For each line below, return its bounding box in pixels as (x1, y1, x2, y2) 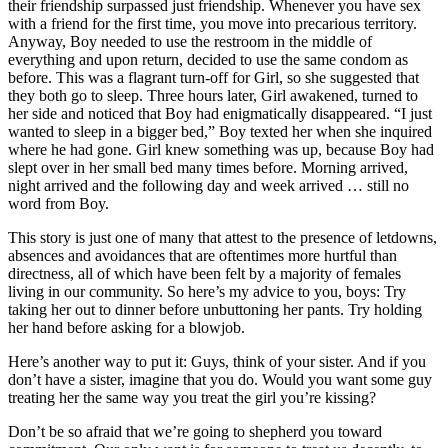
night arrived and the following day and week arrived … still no (8, 176, 409, 194)
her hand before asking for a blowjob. (8, 318, 245, 336)
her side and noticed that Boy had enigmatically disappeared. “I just (8, 104, 432, 122)
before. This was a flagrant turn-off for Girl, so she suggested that (8, 68, 419, 86)
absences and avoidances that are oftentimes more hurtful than (8, 246, 397, 264)
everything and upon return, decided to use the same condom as (8, 50, 408, 68)
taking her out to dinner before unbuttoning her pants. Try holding (8, 300, 422, 318)
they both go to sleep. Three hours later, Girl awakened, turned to (8, 86, 418, 104)
